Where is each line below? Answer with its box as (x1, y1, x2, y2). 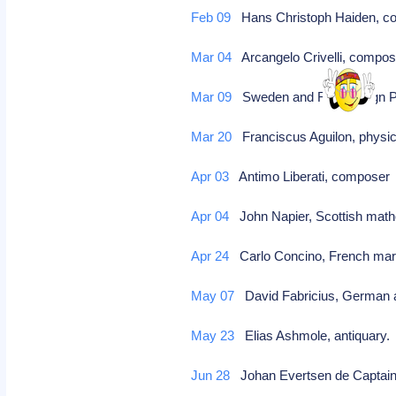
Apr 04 (191, 209, 230, 224)
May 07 (191, 288, 235, 303)
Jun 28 (191, 368, 231, 383)
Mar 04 (191, 49, 232, 65)
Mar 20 (191, 129, 232, 144)
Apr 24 (191, 248, 230, 263)
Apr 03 (191, 169, 230, 184)
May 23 (191, 328, 235, 343)
